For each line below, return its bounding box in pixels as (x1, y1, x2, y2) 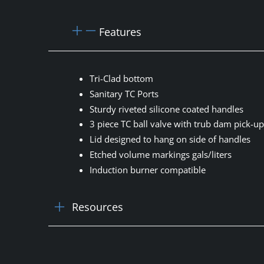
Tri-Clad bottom (90, 72, 153, 84)
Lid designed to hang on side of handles (90, 133, 250, 145)
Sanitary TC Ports (90, 87, 159, 100)
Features (99, 25, 141, 39)
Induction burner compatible (90, 163, 206, 176)
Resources (72, 199, 123, 214)
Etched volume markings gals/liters (90, 148, 232, 160)
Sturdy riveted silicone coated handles (90, 103, 243, 115)
